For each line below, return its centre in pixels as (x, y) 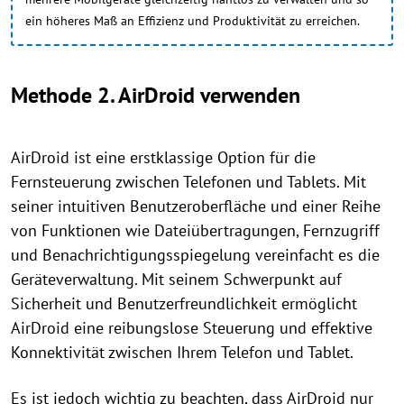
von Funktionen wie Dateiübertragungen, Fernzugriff (195, 230)
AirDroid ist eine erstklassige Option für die (163, 157)
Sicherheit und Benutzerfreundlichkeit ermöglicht (184, 303)
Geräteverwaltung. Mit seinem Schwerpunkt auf (176, 279)
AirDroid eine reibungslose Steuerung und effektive (192, 328)
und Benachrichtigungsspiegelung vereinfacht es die (195, 255)
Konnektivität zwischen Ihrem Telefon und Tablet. (182, 352)
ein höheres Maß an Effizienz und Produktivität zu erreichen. (193, 21)
